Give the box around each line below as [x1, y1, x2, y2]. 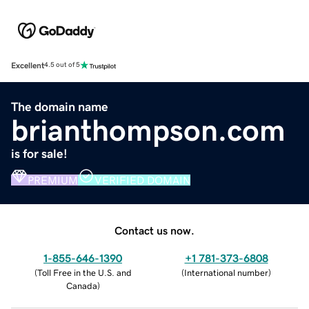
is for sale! [11, 147, 68, 160]
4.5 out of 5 [44, 61, 80, 69]
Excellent [11, 61, 44, 70]
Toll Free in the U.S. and [37, 268, 132, 277]
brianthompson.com [11, 114, 286, 146]
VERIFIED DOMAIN [94, 174, 190, 186]
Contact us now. [114, 224, 195, 236]
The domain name [11, 100, 108, 113]
